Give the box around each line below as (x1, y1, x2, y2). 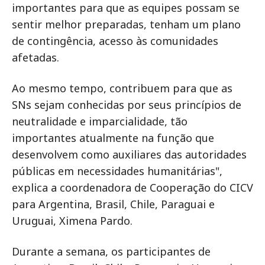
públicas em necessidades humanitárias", (12, 164, 222, 179)
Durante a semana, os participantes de (12, 244, 211, 259)
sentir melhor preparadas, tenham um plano (12, 17, 241, 32)
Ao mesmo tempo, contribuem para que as (12, 81, 232, 96)
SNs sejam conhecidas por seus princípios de (12, 98, 241, 112)
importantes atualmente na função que (12, 131, 214, 146)
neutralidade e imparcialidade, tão (12, 114, 188, 129)
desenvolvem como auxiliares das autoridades (12, 147, 247, 162)
